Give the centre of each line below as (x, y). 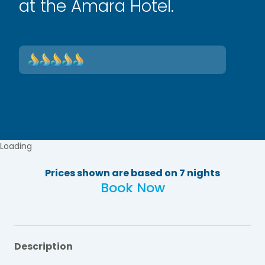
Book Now (132, 188)
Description (43, 246)
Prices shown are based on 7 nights (132, 173)
